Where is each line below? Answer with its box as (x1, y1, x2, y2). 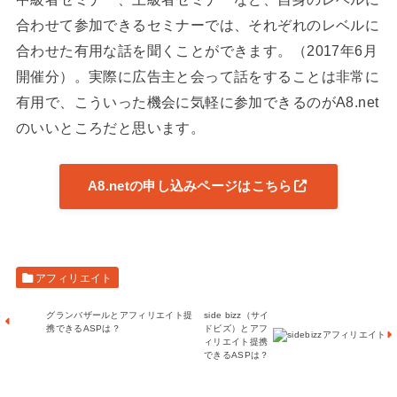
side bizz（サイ (204, 309, 269, 320)
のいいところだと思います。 (15, 119, 206, 136)
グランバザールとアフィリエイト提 (46, 309, 193, 320)
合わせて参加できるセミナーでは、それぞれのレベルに (15, 16, 380, 33)
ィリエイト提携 (204, 336, 269, 346)
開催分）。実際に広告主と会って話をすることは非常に (15, 67, 380, 84)
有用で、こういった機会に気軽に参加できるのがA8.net (15, 93, 379, 110)
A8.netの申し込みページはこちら (88, 179, 292, 194)
